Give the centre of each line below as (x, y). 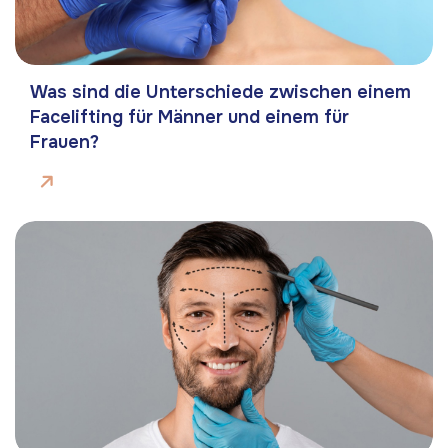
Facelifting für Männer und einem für (189, 117)
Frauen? (64, 142)
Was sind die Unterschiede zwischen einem (220, 92)
